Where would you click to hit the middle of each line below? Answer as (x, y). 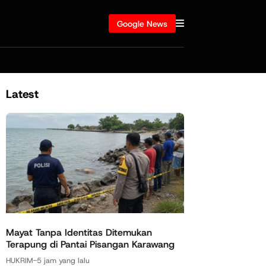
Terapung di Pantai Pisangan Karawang (90, 244)
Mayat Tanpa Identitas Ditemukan (79, 232)
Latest (22, 94)
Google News (142, 23)
